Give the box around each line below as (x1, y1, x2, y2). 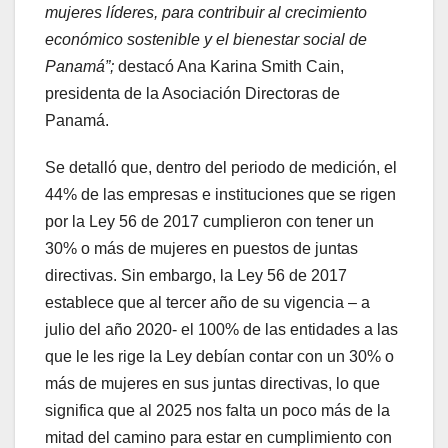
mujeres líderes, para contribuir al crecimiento (45, 4, 367, 22)
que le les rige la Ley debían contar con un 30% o (45, 348, 394, 366)
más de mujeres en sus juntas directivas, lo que (45, 375, 380, 393)
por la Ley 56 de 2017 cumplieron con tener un (45, 213, 374, 231)
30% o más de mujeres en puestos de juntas (45, 240, 358, 258)
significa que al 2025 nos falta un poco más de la (45, 402, 390, 420)
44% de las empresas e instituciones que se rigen (45, 186, 396, 204)
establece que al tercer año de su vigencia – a (45, 294, 370, 312)
